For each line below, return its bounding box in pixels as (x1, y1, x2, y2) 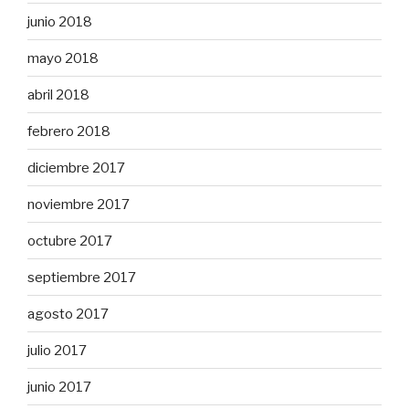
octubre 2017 (27, 232, 112, 249)
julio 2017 (27, 341, 87, 359)
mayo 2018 (27, 49, 99, 67)
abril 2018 (27, 86, 89, 103)
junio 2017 (27, 378, 91, 395)
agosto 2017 (27, 305, 109, 322)
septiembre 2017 (27, 268, 136, 286)
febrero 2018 (27, 122, 110, 140)
